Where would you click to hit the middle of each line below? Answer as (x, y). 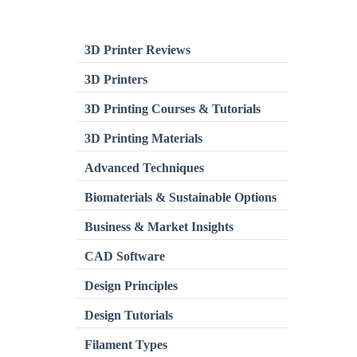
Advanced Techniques (144, 168)
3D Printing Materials (143, 138)
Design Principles (131, 286)
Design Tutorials (129, 315)
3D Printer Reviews (137, 50)
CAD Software (125, 256)
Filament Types (126, 345)
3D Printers (116, 79)
